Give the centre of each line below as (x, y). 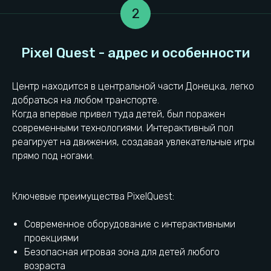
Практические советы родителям (97, 186)
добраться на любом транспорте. (86, 100)
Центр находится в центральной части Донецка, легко (133, 86)
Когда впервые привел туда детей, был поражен (119, 114)
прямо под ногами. (53, 155)
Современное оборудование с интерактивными (130, 224)
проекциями (51, 238)
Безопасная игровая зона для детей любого (122, 252)
